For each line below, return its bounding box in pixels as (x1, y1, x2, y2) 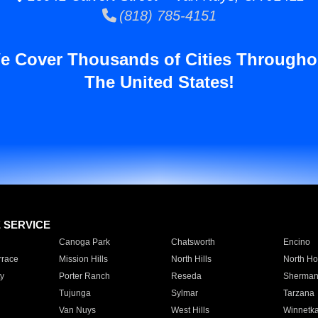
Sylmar (170, 288, 198, 298)
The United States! (84, 72, 234, 92)
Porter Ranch (58, 271, 110, 281)
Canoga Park (58, 237, 110, 247)
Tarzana (283, 288, 314, 298)
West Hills (170, 305, 209, 315)
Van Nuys (58, 305, 96, 315)
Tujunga (58, 288, 91, 298)
